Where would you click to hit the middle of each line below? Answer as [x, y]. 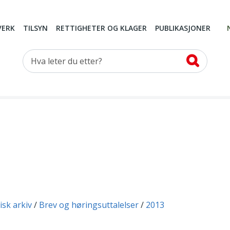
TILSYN [35, 28]
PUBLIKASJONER [183, 28]
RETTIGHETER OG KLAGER [101, 28]
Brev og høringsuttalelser [89, 205]
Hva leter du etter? [58, 56]
